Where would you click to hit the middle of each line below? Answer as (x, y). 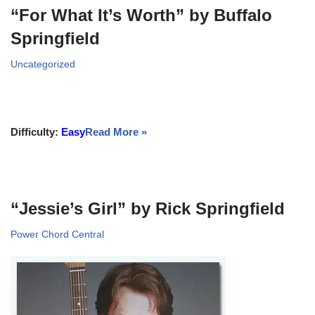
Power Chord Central (57, 234)
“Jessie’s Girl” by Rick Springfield (148, 208)
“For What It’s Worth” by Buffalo (141, 15)
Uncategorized (43, 64)
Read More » (116, 131)
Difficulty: (36, 131)
